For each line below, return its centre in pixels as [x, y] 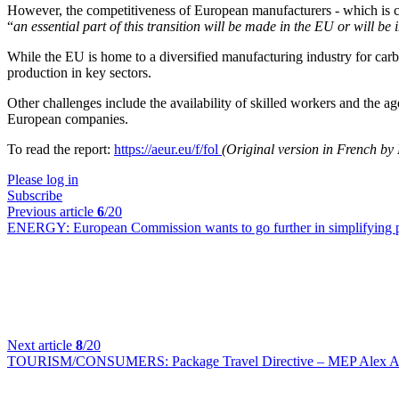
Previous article [52, 212]
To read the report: [61, 149]
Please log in [43, 179]
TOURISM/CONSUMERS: [90, 361]
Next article [41, 345]
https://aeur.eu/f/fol [168, 149]
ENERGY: [40, 228]
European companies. [68, 119]
